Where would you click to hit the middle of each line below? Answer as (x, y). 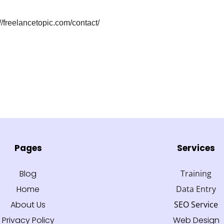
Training (196, 174)
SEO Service (196, 205)
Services (196, 148)
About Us (28, 205)
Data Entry (196, 189)
